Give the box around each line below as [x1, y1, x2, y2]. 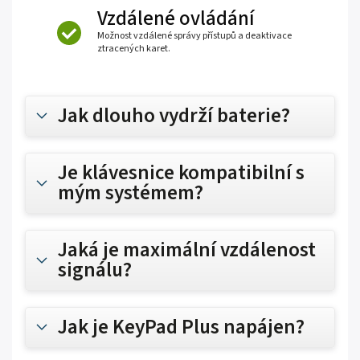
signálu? [58, 255, 132, 284]
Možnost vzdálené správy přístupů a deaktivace [97, 28, 292, 43]
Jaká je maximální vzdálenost [58, 235, 316, 264]
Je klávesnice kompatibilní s [58, 157, 305, 187]
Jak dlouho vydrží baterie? [58, 100, 290, 130]
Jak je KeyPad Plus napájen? [58, 312, 305, 342]
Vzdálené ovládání [97, 3, 255, 33]
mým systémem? [58, 178, 203, 207]
